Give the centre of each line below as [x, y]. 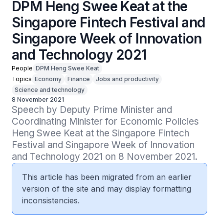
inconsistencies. [51, 200]
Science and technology [50, 90]
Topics [22, 79]
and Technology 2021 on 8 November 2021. [105, 157]
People [22, 68]
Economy [48, 79]
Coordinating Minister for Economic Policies [105, 121]
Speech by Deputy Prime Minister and [92, 110]
